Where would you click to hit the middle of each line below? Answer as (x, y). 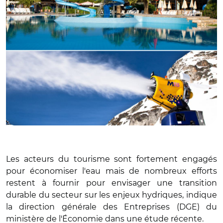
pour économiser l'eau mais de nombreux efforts (111, 171)
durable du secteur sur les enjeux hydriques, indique (111, 195)
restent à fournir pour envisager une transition (111, 183)
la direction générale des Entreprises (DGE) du (111, 207)
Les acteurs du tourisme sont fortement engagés (111, 159)
